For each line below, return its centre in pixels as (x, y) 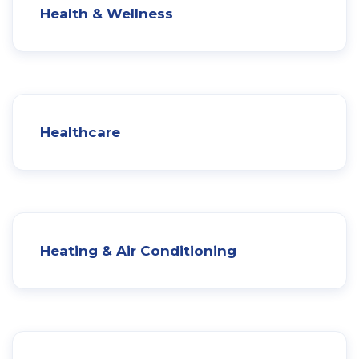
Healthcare (80, 132)
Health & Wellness (107, 13)
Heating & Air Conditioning (138, 250)
